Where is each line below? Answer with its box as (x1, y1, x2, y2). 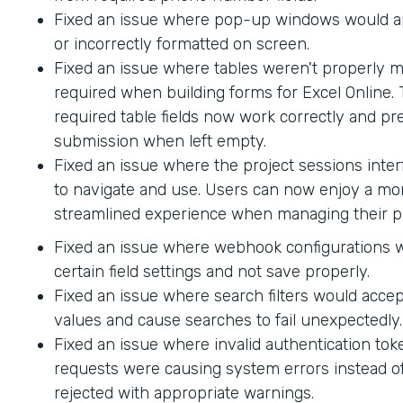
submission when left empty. (54, 130, 266, 151)
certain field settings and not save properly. (54, 261, 370, 282)
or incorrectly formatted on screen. (54, 33, 309, 54)
